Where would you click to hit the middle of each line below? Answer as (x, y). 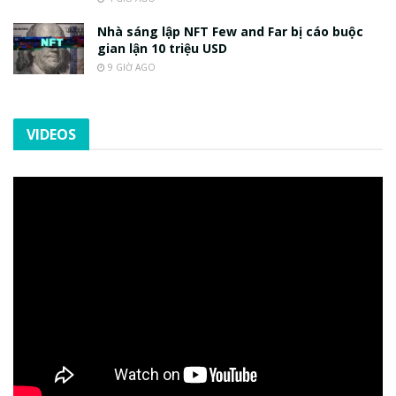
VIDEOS (51, 135)
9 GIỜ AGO (130, 68)
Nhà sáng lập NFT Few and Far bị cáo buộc (230, 32)
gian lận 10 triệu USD (162, 49)
